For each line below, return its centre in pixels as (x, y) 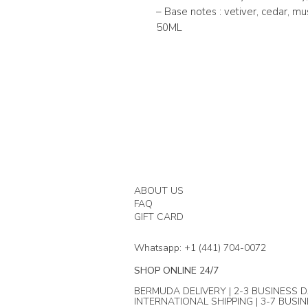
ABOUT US (160, 191)
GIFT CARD (159, 217)
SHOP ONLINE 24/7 (176, 271)
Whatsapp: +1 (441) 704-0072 (200, 248)
